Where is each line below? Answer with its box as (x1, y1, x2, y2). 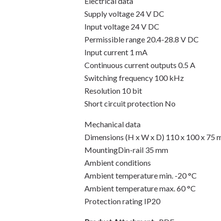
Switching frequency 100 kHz (84, 73, 184, 82)
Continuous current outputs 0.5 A (84, 60, 196, 70)
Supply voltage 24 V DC (84, 9, 165, 18)
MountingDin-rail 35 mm (84, 145, 169, 154)
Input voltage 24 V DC (84, 22, 160, 31)
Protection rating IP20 (84, 196, 161, 206)
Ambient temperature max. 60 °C (84, 184, 196, 193)
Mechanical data (84, 119, 141, 129)
